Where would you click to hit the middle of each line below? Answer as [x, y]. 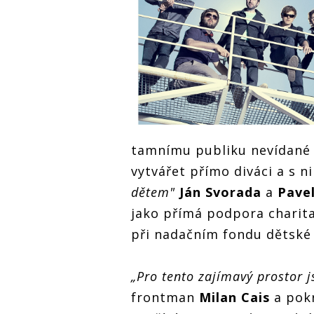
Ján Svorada [218, 192]
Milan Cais [234, 297]
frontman [165, 297]
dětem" [153, 192]
